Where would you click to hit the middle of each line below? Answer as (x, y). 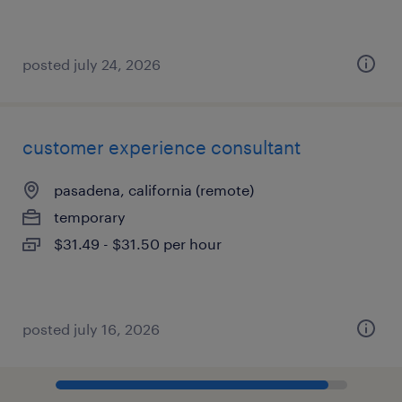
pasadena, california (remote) (154, 190)
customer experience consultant (162, 147)
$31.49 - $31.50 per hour (138, 244)
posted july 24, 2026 (92, 64)
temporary (90, 217)
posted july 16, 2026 (91, 329)
